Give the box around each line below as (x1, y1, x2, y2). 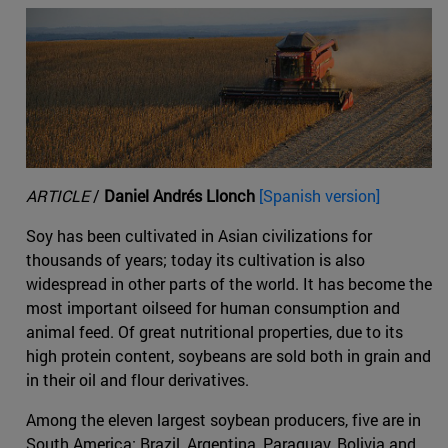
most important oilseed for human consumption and (26, 297, 400, 319)
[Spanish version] (259, 185, 380, 207)
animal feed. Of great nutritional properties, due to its (26, 321, 403, 343)
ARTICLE (26, 185, 89, 207)
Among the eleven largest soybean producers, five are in (26, 409, 421, 431)
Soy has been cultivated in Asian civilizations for (26, 225, 372, 247)
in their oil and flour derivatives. (26, 369, 249, 391)
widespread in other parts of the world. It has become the (26, 273, 432, 295)
